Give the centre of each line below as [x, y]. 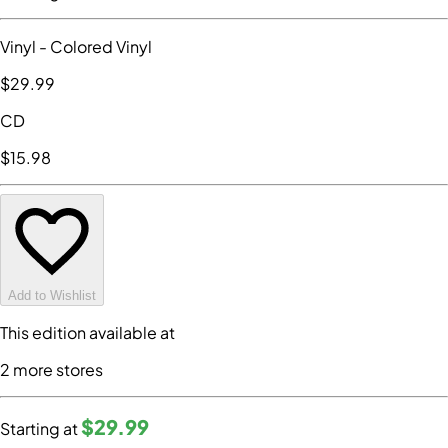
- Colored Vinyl [94, 47]
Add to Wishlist [52, 296]
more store [52, 370]
